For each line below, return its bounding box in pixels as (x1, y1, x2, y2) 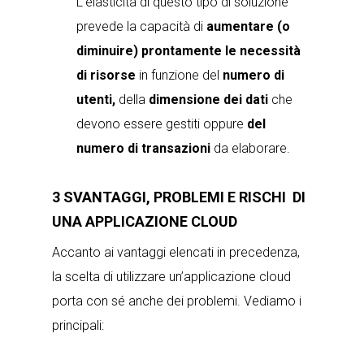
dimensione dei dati (149, 92, 271, 107)
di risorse (76, 67, 136, 83)
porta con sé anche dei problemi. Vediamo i (52, 293, 301, 309)
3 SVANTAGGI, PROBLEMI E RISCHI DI (52, 188, 305, 206)
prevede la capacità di (76, 19, 206, 34)
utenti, (76, 92, 115, 107)
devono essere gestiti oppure (76, 116, 247, 132)
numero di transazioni (76, 141, 210, 156)
